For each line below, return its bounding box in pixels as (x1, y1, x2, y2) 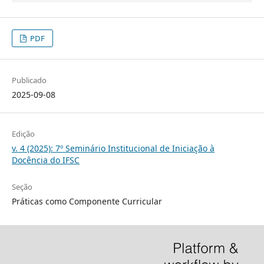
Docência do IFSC (11, 154, 80, 166)
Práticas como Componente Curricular (11, 196, 162, 207)
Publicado (11, 75, 47, 86)
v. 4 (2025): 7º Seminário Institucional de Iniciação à (11, 143, 214, 154)
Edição (11, 128, 35, 140)
